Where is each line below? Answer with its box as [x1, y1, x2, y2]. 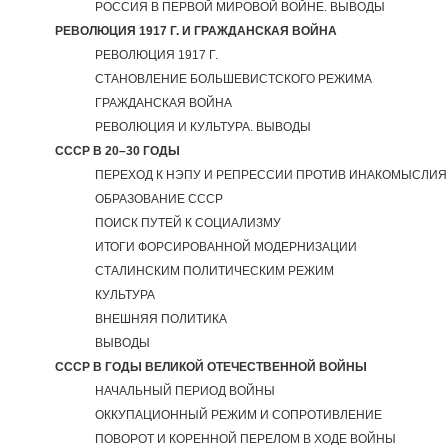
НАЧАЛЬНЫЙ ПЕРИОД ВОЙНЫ [95, 384, 275, 398]
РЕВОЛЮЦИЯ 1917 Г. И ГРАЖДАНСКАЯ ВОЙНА [55, 24, 337, 38]
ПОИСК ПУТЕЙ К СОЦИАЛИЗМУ [95, 216, 281, 230]
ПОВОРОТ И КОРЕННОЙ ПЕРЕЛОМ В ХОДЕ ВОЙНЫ [95, 432, 396, 446]
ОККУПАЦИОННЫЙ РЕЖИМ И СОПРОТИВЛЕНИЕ [95, 408, 382, 422]
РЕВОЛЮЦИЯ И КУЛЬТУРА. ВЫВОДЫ [95, 120, 311, 134]
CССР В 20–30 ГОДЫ [55, 144, 180, 158]
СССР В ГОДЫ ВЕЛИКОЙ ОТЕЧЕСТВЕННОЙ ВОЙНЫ [55, 360, 367, 374]
